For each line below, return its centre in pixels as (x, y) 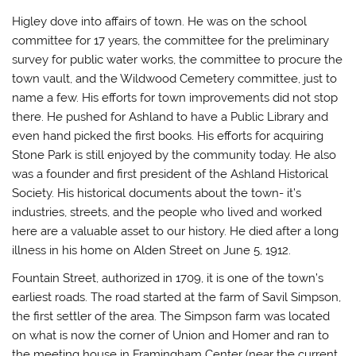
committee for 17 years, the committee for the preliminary (171, 40)
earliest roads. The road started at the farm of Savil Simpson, (177, 297)
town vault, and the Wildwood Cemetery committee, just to (175, 78)
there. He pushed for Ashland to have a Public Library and (170, 116)
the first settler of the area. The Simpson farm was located (171, 316)
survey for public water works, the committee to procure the (178, 59)
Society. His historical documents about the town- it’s (157, 193)
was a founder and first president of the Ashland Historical (170, 174)
